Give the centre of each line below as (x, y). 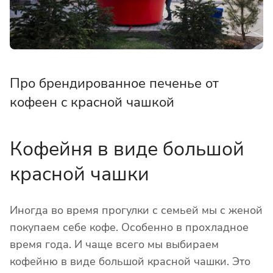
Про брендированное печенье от (114, 84)
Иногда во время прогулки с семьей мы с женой (136, 211)
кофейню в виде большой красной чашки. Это (130, 262)
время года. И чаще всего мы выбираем (114, 245)
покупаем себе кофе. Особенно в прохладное (129, 228)
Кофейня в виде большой (127, 149)
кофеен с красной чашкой (92, 103)
